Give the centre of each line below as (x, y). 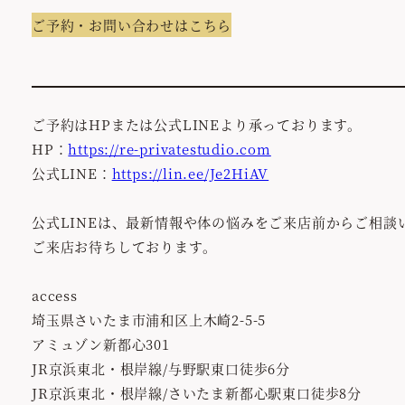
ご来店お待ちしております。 (124, 246)
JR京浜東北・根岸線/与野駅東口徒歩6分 (161, 368)
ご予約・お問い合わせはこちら (132, 24)
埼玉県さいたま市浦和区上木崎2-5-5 (149, 319)
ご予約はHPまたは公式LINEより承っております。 (197, 124)
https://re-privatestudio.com (170, 148)
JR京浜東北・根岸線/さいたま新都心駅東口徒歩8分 (197, 392)
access (55, 295)
